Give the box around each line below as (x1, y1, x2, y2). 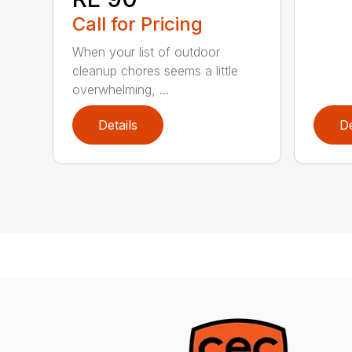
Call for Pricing (72, 12, 203, 35)
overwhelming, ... (72, 81, 170, 97)
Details (98, 116, 138, 133)
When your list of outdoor (72, 43, 221, 60)
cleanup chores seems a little (72, 62, 239, 79)
